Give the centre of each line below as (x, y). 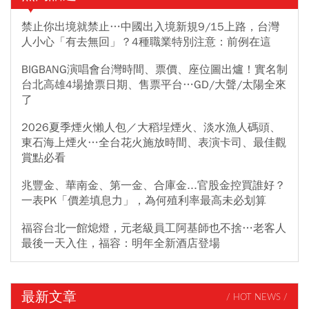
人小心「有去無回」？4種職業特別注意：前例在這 (146, 42)
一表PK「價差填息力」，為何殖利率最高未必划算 (144, 201)
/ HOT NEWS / (257, 297)
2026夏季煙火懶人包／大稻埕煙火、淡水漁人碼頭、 (151, 128)
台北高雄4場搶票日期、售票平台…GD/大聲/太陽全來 (154, 85)
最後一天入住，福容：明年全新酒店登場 (121, 244)
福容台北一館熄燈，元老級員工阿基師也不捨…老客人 (154, 229)
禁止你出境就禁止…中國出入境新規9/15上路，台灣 (150, 27)
